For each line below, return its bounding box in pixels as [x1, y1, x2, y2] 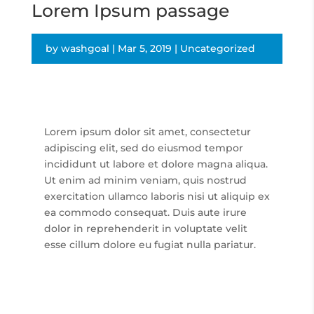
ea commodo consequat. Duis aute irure [43, 206, 247, 219]
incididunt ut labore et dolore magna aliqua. [43, 158, 268, 171]
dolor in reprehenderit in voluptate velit [43, 222, 247, 235]
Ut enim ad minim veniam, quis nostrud [43, 174, 247, 187]
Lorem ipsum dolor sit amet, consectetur [43, 125, 251, 139]
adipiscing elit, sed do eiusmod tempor [43, 142, 243, 155]
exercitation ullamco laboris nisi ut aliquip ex [43, 190, 270, 203]
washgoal [60, 42, 109, 55]
